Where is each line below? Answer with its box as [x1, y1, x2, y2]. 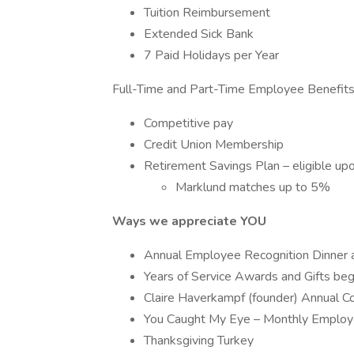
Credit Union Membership [144, 136, 284, 153]
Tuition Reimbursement [144, 4, 270, 21]
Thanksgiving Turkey [144, 332, 254, 349]
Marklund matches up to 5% [175, 179, 330, 196]
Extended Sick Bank [144, 25, 254, 43]
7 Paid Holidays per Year [144, 47, 279, 64]
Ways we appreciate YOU [112, 213, 266, 230]
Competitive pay [144, 115, 233, 132]
